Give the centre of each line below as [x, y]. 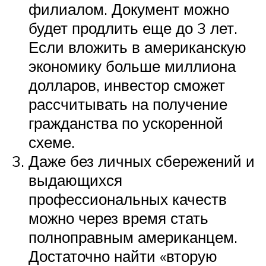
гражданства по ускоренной [126, 123]
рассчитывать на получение [128, 104]
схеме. [52, 142]
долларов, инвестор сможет [127, 85]
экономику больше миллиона [132, 66]
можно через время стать [118, 218]
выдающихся [75, 180]
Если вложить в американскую [137, 47]
